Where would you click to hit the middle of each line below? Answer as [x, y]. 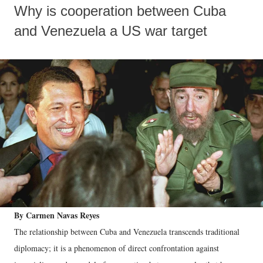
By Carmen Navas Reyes [57, 215]
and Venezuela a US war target [111, 31]
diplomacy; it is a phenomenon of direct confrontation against [117, 248]
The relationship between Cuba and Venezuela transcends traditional [127, 232]
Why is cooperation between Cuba [120, 11]
